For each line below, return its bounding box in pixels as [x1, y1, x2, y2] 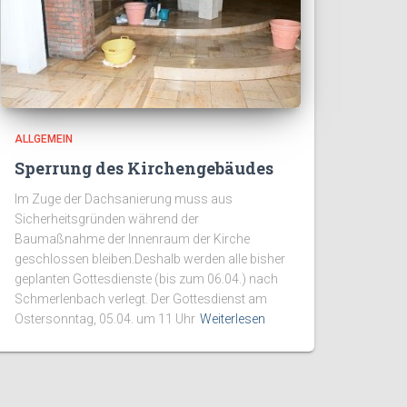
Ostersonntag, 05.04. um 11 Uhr [15, 312, 195, 327]
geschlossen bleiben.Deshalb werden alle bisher [15, 252, 285, 267]
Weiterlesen [200, 312, 265, 327]
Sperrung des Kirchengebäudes [15, 157, 273, 180]
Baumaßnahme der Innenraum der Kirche [15, 232, 250, 247]
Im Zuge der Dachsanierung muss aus [15, 192, 233, 207]
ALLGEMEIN [15, 133, 73, 146]
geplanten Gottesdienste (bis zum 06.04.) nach [15, 272, 278, 287]
